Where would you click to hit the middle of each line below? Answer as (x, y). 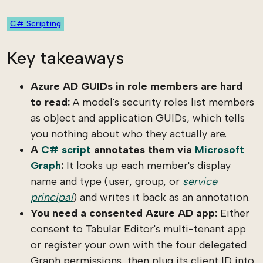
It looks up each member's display (147, 166)
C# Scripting (36, 24)
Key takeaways (65, 58)
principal (52, 197)
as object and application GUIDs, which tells (138, 118)
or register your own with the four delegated (139, 245)
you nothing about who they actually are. (129, 134)
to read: (50, 102)
